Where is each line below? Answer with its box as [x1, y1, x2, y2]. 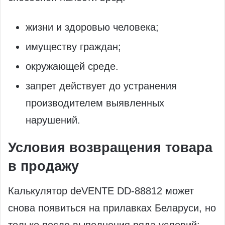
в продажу [8, 158, 79, 174]
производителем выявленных [26, 97, 164, 108]
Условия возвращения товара [8, 140, 212, 155]
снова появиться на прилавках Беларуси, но [8, 202, 216, 214]
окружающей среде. [26, 60, 119, 72]
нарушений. [26, 114, 80, 126]
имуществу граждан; [26, 41, 121, 52]
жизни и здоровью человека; [26, 21, 159, 33]
